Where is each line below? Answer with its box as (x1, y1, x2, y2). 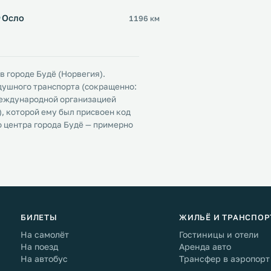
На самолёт (21, 229, 69, 240)
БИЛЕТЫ (21, 212, 57, 222)
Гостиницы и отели (179, 229, 259, 240)
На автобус (21, 253, 68, 264)
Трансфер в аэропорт (179, 253, 270, 264)
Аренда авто (179, 241, 231, 252)
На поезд (21, 241, 58, 252)
